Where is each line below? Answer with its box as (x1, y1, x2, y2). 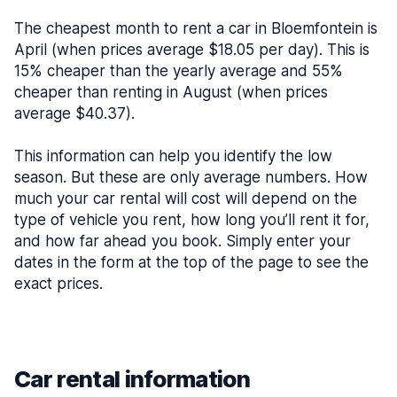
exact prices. (14, 275, 103, 292)
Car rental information (14, 365, 251, 393)
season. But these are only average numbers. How (14, 168, 368, 186)
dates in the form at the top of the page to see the (14, 253, 369, 271)
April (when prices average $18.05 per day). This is (14, 41, 370, 58)
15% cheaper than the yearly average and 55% (14, 62, 343, 80)
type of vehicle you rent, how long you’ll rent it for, (14, 211, 370, 229)
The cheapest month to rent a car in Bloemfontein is (14, 19, 378, 37)
